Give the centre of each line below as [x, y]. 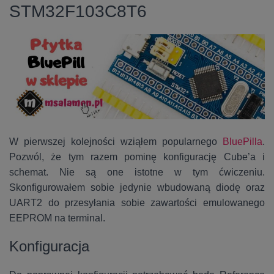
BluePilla [243, 142]
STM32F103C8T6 [78, 11]
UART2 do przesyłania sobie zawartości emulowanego [137, 203]
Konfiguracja [49, 246]
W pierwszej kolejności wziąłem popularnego [116, 142]
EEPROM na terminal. [57, 218]
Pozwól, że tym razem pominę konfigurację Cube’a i [137, 157]
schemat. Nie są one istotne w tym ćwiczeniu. [137, 172]
